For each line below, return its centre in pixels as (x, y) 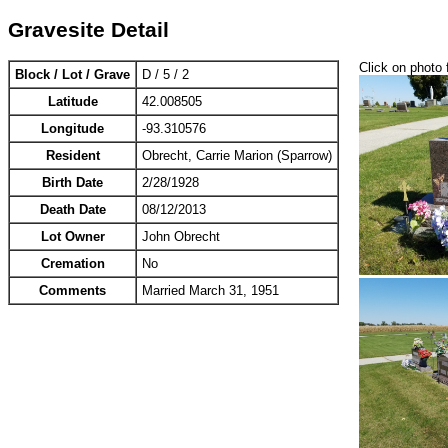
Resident (72, 156)
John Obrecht (181, 237)
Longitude (72, 129)
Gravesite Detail (88, 29)
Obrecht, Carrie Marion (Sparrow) (237, 156)
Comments (72, 291)
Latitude (72, 102)
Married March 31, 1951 (210, 291)
